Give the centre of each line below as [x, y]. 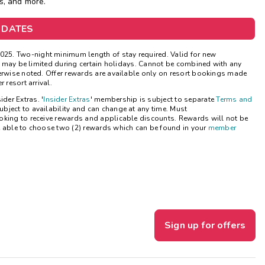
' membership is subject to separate [153, 100]
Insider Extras [67, 100]
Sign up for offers [205, 226]
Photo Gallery [122, 47]
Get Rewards [120, 20]
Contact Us [114, 73]
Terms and [234, 100]
